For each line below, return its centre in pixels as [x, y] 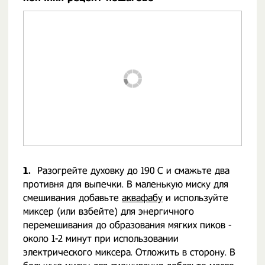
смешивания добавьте [72, 198]
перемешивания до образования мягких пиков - [127, 225]
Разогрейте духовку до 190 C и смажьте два [133, 171]
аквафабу [142, 198]
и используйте [195, 198]
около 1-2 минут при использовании [101, 239]
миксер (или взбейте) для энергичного [109, 211]
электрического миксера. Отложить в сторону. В [129, 252]
